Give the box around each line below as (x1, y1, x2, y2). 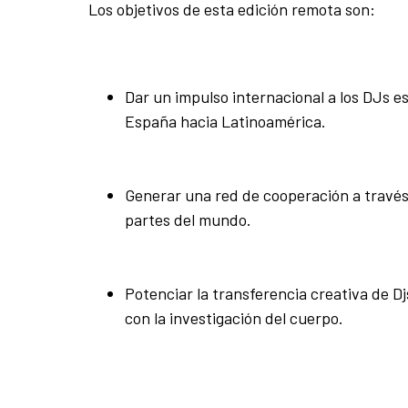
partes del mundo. (125, 209, 251, 230)
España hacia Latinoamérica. (125, 111, 326, 132)
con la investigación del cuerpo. (125, 308, 343, 329)
